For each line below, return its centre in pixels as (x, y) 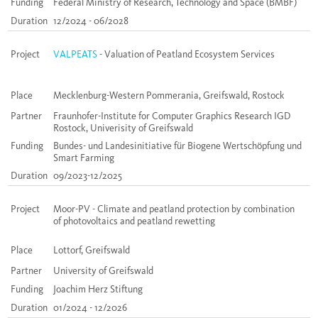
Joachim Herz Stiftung (98, 290)
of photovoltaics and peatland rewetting (134, 221)
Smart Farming (84, 158)
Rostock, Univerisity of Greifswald (123, 128)
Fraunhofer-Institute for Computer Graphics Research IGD (172, 116)
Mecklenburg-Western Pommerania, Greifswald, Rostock (169, 96)
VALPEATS (76, 55)
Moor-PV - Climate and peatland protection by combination (174, 209)
